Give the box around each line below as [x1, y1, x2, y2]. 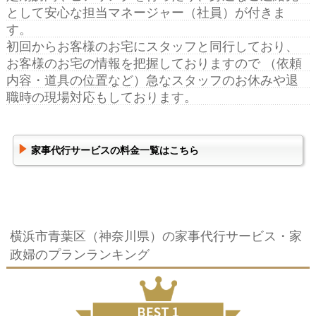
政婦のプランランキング [9, 247, 150, 262]
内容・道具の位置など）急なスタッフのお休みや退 [6, 73, 298, 87]
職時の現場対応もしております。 [6, 90, 197, 104]
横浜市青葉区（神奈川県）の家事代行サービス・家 [9, 229, 302, 243]
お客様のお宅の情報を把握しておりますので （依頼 [6, 56, 302, 71]
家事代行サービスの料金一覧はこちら [30, 145, 199, 157]
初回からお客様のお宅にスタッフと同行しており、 [6, 39, 298, 54]
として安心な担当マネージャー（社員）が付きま [6, 5, 286, 20]
